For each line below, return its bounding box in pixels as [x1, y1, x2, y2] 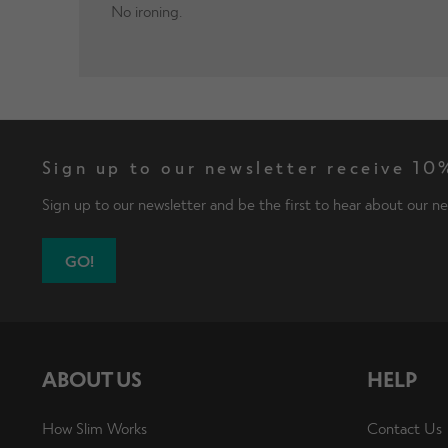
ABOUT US [41, 365, 142, 391]
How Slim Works [41, 418, 147, 438]
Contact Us [366, 418, 442, 438]
